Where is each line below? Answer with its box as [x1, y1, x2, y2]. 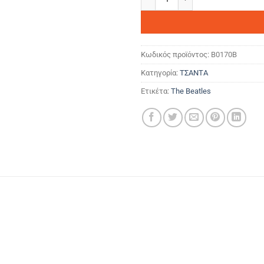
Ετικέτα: [141, 87, 171, 96]
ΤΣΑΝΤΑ [180, 68, 208, 78]
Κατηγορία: [141, 68, 180, 78]
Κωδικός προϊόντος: [141, 50, 211, 60]
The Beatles [171, 87, 211, 96]
